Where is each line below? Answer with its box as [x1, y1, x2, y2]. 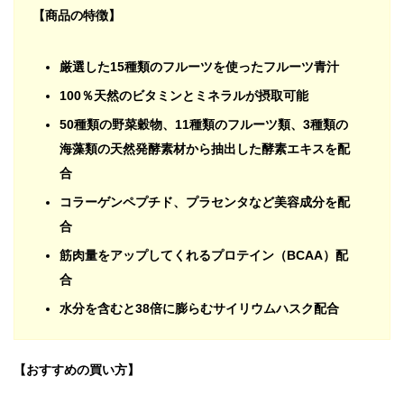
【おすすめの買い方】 [14, 363, 140, 378]
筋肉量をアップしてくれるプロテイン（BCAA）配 [60, 248, 348, 263]
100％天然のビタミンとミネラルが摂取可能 [60, 88, 308, 104]
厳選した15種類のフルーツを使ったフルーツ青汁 [60, 60, 339, 75]
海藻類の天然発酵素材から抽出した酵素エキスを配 [60, 142, 350, 157]
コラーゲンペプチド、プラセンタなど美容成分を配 [60, 195, 350, 210]
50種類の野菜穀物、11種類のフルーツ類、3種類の [60, 117, 348, 133]
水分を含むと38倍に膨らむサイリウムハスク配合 [60, 301, 339, 317]
